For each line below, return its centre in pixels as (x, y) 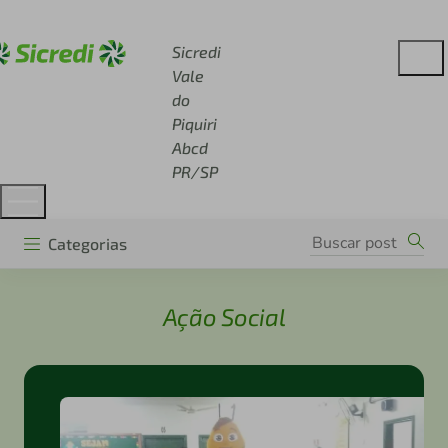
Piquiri (194, 123)
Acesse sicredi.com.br (123, 20)
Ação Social (224, 317)
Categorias (87, 243)
